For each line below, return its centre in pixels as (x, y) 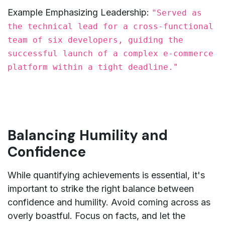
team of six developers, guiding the (95, 40)
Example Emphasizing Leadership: (80, 12)
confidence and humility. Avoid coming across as (109, 202)
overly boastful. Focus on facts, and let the (96, 215)
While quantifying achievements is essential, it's (106, 175)
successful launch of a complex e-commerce (110, 53)
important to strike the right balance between (101, 188)
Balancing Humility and (88, 135)
